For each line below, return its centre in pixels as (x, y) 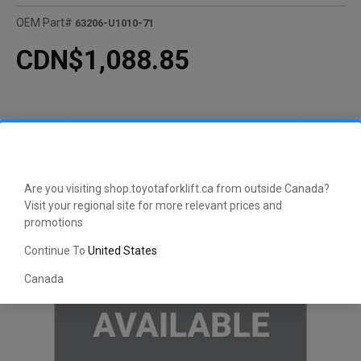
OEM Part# (44, 23)
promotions (54, 222)
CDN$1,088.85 (103, 60)
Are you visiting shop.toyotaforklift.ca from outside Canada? (177, 188)
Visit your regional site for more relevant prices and (153, 205)
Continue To (56, 250)
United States (122, 250)
